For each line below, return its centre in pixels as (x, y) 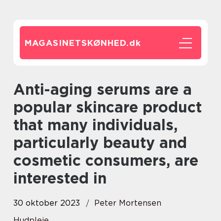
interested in (60, 178)
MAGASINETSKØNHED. (77, 43)
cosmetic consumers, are (106, 160)
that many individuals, (95, 125)
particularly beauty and (100, 143)
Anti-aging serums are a (19, 89)
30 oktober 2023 (47, 203)
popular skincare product (108, 107)
